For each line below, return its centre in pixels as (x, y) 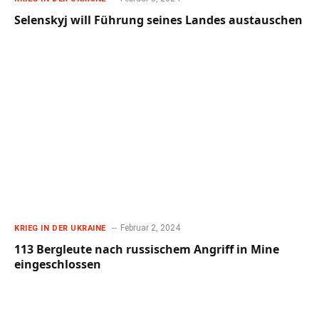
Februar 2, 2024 (150, 228)
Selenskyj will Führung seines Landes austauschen (158, 20)
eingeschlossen (58, 264)
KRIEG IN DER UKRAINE (60, 228)
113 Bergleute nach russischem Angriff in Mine (147, 249)
